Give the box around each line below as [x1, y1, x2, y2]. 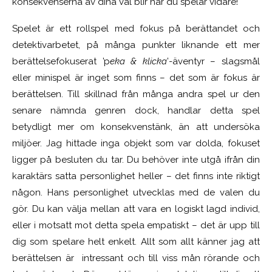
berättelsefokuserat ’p [12, 55, 110, 67]
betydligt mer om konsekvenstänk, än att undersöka [12, 121, 260, 132]
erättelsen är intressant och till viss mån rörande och [18, 252, 260, 263]
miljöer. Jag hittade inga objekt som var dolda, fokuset [12, 137, 260, 149]
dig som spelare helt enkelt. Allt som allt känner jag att [12, 236, 260, 247]
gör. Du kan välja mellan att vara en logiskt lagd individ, [12, 203, 260, 214]
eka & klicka [109, 55, 167, 67]
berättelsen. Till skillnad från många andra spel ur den [12, 88, 260, 100]
